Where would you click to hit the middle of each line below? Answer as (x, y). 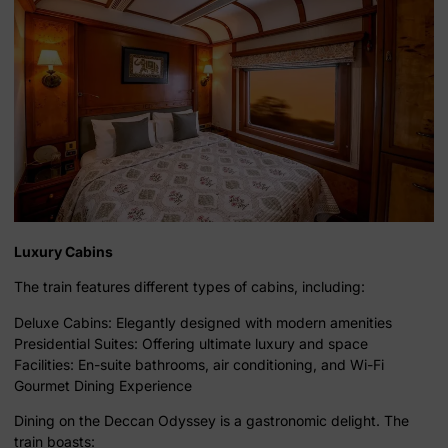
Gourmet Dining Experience (103, 385)
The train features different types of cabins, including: (189, 287)
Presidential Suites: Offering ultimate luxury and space (191, 343)
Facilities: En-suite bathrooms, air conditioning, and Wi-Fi (199, 364)
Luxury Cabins (63, 251)
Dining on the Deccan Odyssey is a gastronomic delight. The (211, 421)
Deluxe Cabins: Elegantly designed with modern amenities (203, 322)
